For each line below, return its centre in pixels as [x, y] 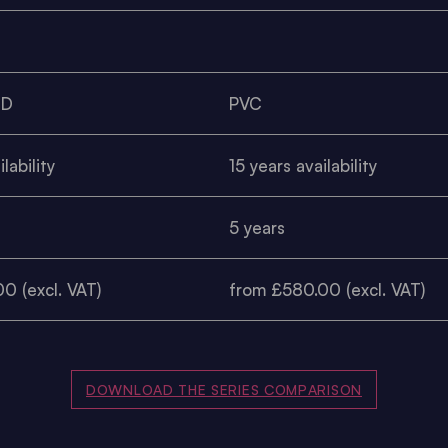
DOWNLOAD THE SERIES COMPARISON [224, 390]
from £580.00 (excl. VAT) [326, 289]
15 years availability [302, 165]
